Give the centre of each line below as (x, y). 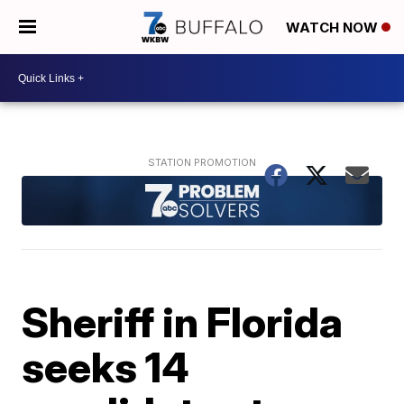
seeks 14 (106, 367)
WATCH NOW (334, 28)
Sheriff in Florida (183, 321)
